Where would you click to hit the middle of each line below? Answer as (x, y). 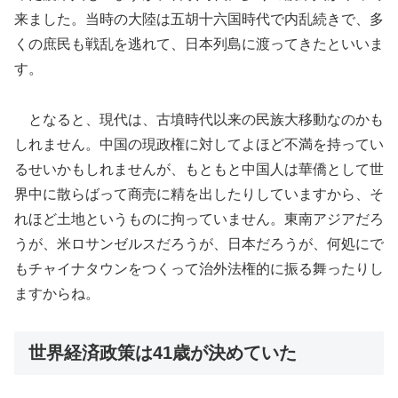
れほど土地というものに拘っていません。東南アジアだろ (199, 219)
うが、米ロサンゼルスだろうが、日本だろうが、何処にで (199, 243)
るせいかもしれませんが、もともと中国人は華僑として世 (199, 169)
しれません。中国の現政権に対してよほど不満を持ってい (199, 144)
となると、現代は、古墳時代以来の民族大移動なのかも (199, 119)
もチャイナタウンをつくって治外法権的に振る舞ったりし (199, 268)
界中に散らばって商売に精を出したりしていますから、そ (199, 194)
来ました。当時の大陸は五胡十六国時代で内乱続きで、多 (199, 19)
